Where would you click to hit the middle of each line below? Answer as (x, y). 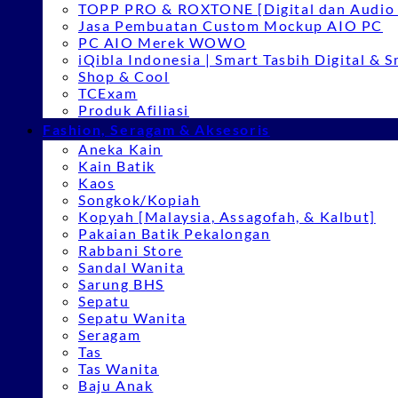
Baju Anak (116, 385)
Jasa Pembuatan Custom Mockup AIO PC (231, 25)
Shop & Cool (124, 76)
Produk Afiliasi (134, 110)
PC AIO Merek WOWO (163, 42)
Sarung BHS (121, 284)
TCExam (108, 93)
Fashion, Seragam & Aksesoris (156, 129)
